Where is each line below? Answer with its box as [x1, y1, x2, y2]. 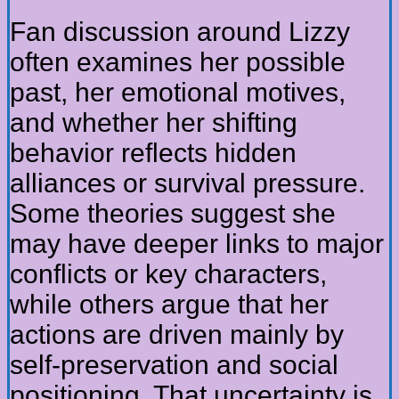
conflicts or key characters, [10, 258, 327, 289]
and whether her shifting [10, 107, 297, 137]
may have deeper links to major [10, 228, 384, 258]
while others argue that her [10, 289, 329, 319]
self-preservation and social [10, 349, 338, 379]
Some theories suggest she [10, 198, 336, 228]
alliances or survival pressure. [10, 167, 365, 198]
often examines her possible [10, 46, 346, 77]
